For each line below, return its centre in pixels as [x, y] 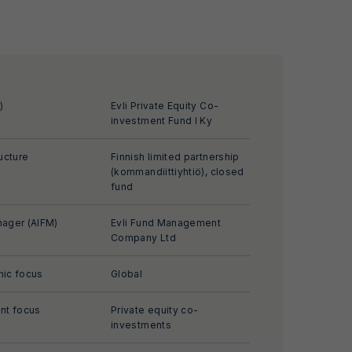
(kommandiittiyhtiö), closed [178, 172]
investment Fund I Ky [162, 121]
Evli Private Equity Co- [165, 106]
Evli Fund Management [166, 223]
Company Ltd [143, 238]
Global [127, 274]
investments [141, 325]
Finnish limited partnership [175, 157]
